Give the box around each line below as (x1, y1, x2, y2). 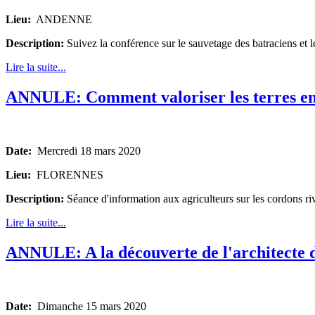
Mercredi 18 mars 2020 (32, 145, 141, 157)
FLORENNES (31, 169, 103, 181)
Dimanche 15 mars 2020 (32, 300, 146, 313)
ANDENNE (31, 13, 92, 26)
